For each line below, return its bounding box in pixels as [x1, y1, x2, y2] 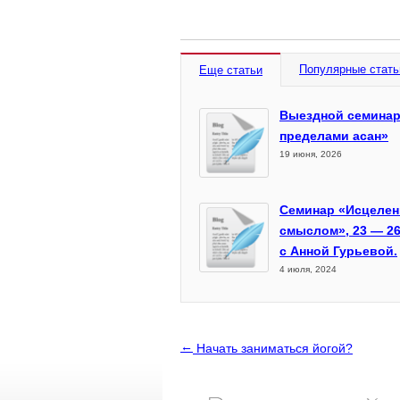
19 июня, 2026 [279, 149, 342, 159]
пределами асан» [279, 129, 388, 143]
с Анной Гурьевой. [279, 244, 397, 258]
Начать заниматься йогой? [193, 341, 353, 355]
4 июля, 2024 [279, 264, 337, 274]
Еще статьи [199, 63, 262, 77]
